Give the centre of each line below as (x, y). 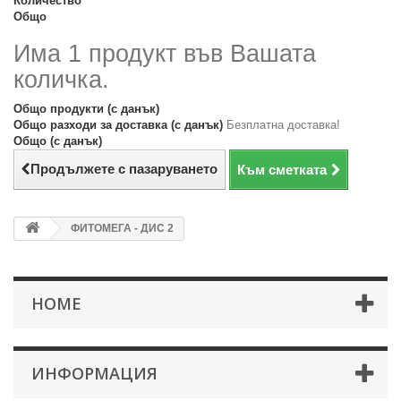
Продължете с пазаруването (124, 169)
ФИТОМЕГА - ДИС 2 (122, 228)
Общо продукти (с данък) (86, 109)
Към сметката (282, 170)
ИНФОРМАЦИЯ (94, 373)
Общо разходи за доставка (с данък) (120, 125)
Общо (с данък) (58, 141)
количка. (61, 80)
